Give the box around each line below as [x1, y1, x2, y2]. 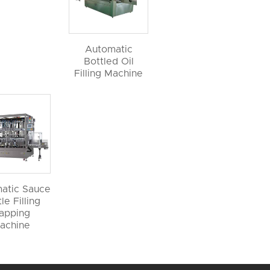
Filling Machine [74, 69, 143, 79]
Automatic [84, 45, 133, 55]
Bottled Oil [83, 57, 134, 67]
